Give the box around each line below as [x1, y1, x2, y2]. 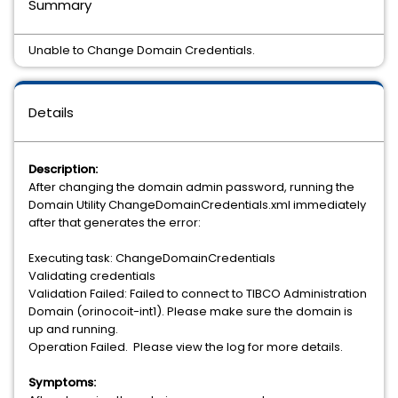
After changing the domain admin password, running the [28, 179, 354, 195]
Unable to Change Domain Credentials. [28, 42, 255, 59]
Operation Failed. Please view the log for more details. [28, 338, 343, 355]
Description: [28, 161, 98, 178]
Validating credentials [28, 267, 155, 284]
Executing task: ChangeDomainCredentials [28, 250, 275, 267]
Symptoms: [28, 374, 96, 391]
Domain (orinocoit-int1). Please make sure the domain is [28, 303, 353, 320]
